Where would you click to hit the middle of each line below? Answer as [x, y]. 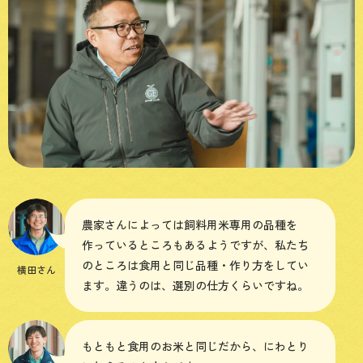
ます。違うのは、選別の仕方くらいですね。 [195, 286]
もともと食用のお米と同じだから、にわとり [195, 346]
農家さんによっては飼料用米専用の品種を [190, 225]
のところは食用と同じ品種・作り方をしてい [195, 265]
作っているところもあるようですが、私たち [195, 245]
